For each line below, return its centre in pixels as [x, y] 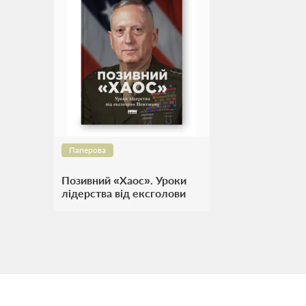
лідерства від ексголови [124, 193]
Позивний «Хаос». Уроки [124, 180]
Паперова [87, 150]
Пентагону [88, 206]
